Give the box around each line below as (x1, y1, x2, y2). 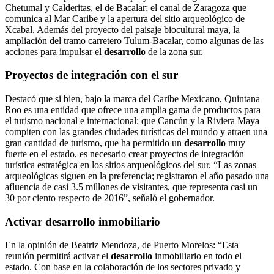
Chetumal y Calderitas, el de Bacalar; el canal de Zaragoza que (5, 2, 246, 13)
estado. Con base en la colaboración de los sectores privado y (5, 262, 240, 273)
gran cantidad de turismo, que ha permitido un (5, 138, 184, 148)
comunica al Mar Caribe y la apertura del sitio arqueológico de (5, 13, 245, 24)
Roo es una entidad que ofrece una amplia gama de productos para (5, 105, 261, 115)
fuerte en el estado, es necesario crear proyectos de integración (5, 149, 244, 159)
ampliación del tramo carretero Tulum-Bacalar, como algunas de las (5, 35, 264, 46)
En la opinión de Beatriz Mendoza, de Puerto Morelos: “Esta (5, 240, 239, 251)
